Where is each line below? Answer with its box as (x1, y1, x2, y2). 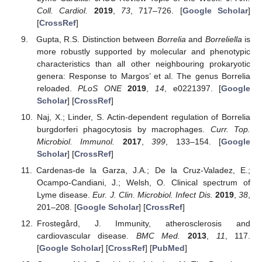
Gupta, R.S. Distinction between (36, 34, 157, 44)
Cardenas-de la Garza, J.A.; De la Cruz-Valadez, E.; (36, 165, 250, 175)
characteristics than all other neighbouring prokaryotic (36, 58, 250, 68)
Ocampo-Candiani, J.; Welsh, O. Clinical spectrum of (36, 177, 250, 187)
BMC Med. (136, 231, 181, 241)
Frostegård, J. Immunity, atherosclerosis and (36, 219, 250, 229)
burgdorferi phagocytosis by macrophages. (36, 124, 211, 134)
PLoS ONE (78, 83, 122, 93)
